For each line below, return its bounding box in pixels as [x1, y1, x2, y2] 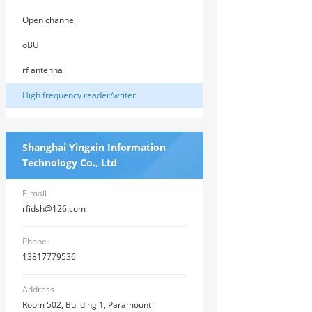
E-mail [22, 187, 47, 199]
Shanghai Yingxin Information [22, 141, 166, 154]
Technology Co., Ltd [22, 156, 117, 169]
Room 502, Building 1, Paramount [22, 299, 151, 311]
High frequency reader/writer [22, 89, 136, 101]
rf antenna [22, 64, 63, 76]
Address [22, 283, 54, 295]
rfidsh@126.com [22, 203, 86, 214]
